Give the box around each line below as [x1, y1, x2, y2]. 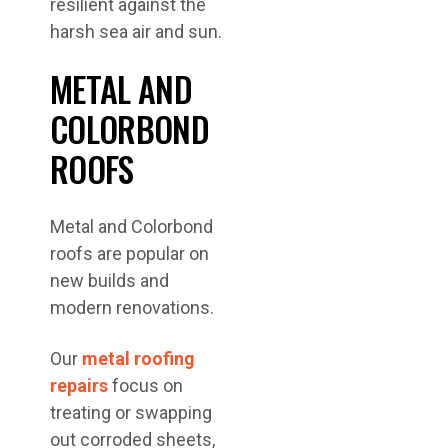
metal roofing [82, 348, 195, 369]
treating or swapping [50, 402, 212, 423]
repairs [50, 375, 108, 396]
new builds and [50, 270, 169, 291]
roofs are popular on [50, 243, 209, 264]
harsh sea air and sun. [50, 21, 222, 42]
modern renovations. [50, 297, 214, 318]
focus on [108, 375, 183, 396]
